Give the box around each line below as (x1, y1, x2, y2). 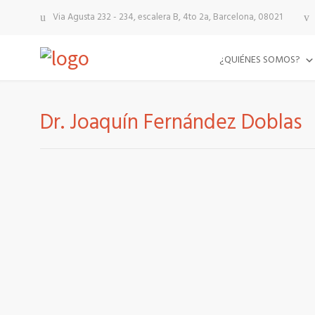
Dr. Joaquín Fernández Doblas (40, 106, 302, 140)
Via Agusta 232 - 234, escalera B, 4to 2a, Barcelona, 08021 (53, 10, 283, 25)
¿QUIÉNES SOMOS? (219, 52, 300, 68)
